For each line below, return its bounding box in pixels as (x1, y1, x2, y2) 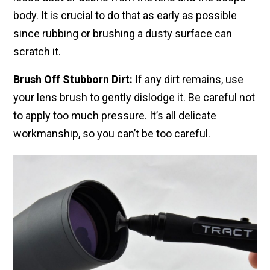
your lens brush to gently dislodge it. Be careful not (13, 91, 255, 104)
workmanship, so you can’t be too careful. (13, 127, 210, 140)
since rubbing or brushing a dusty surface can (13, 27, 232, 40)
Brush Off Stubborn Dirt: (13, 73, 133, 86)
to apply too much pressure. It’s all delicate (13, 109, 216, 122)
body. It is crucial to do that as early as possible (13, 9, 237, 22)
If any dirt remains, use (133, 73, 243, 86)
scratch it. (13, 45, 61, 58)
